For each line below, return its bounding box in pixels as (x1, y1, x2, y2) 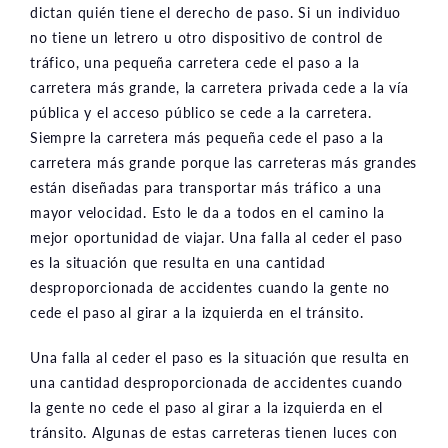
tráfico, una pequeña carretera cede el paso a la (30, 51, 360, 72)
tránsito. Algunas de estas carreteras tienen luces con (30, 421, 399, 442)
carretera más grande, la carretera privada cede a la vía (30, 76, 409, 97)
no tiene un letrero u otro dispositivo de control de (30, 26, 383, 47)
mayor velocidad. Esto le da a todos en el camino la (30, 201, 385, 222)
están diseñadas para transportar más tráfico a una (30, 176, 382, 197)
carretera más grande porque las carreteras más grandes (30, 151, 418, 172)
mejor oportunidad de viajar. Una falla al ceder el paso (30, 226, 403, 247)
